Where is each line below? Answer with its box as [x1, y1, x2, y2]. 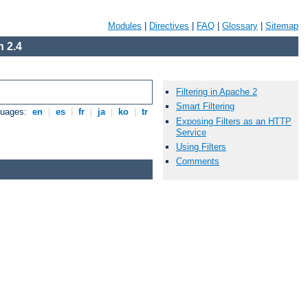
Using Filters [176, 141, 226, 152]
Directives [149, 21, 189, 31]
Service [176, 126, 206, 137]
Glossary [222, 21, 258, 31]
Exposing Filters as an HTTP [176, 115, 291, 126]
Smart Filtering [176, 101, 234, 112]
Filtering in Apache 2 [176, 87, 257, 98]
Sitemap [265, 21, 298, 31]
